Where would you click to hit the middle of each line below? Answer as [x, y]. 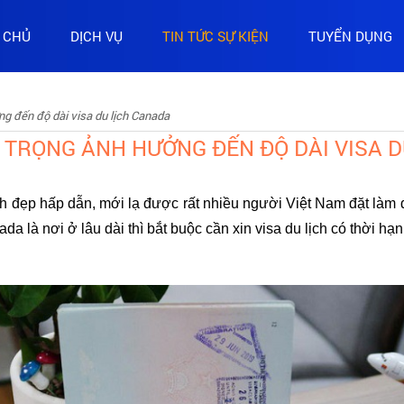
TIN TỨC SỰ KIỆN [216, 36]
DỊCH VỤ [96, 36]
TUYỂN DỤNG [350, 36]
